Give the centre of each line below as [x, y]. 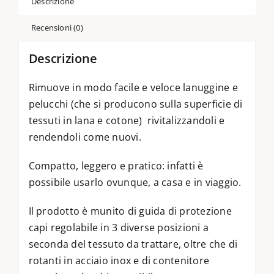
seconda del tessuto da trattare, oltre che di [133, 244]
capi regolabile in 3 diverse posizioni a [119, 227]
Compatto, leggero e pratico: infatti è [116, 165]
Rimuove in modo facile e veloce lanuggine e [133, 87]
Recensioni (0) [57, 28]
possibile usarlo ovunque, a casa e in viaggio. [135, 182]
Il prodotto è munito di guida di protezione [130, 211]
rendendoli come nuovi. [85, 137]
